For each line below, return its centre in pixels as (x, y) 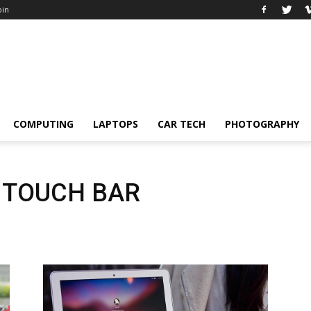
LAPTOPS (116, 124)
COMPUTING (43, 124)
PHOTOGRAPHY (262, 124)
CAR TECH (182, 124)
